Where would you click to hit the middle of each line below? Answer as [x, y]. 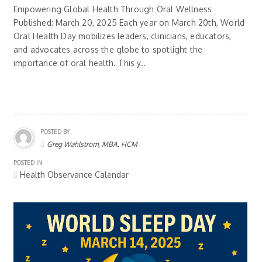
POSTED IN [28, 163]
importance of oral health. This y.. [80, 63]
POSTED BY [55, 132]
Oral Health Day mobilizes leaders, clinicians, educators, [123, 36]
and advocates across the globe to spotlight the [108, 50]
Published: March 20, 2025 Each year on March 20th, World [129, 23]
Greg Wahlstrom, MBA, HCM [92, 144]
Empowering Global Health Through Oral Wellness [113, 9]
